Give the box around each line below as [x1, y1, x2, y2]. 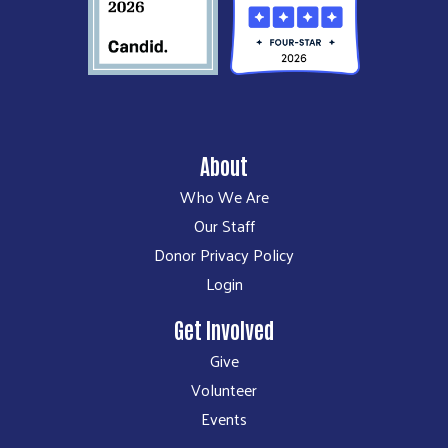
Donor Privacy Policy [154, 239, 294, 269]
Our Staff [193, 210, 255, 240]
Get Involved [174, 314, 274, 343]
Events [201, 403, 247, 433]
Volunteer [191, 374, 257, 404]
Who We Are [179, 181, 269, 211]
